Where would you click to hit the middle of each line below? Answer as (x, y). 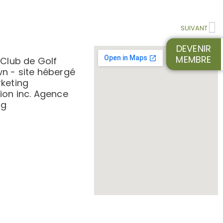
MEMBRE (194, 59)
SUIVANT (194, 28)
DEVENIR (194, 49)
